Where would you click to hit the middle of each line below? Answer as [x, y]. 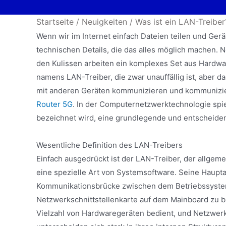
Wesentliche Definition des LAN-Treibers [109, 145]
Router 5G [54, 104]
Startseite [55, 22]
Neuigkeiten [104, 22]
